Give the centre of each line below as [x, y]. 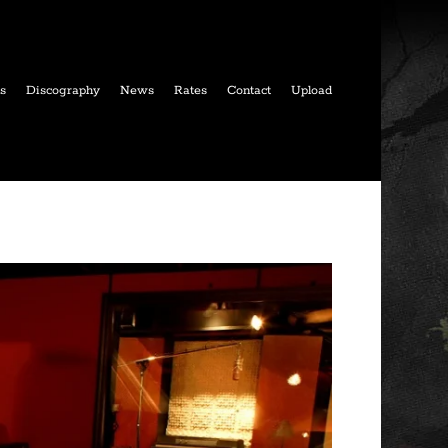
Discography [63, 90]
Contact [249, 90]
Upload [312, 90]
